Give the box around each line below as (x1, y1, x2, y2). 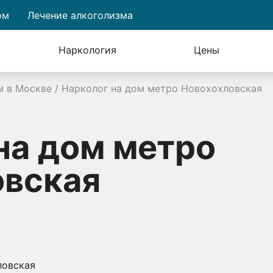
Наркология (58, 43, 116, 56)
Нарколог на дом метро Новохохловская (62, 82, 262, 94)
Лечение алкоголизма (27, 9, 133, 21)
